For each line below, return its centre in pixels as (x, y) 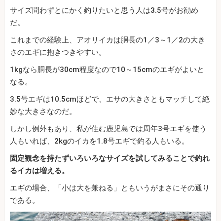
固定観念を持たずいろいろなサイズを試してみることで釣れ (110, 158)
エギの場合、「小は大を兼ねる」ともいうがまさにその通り (110, 188)
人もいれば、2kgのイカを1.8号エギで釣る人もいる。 (99, 141)
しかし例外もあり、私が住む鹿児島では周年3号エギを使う (108, 129)
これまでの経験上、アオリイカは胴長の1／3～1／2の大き (108, 40)
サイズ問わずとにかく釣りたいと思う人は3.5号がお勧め (104, 10)
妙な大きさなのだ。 (43, 111)
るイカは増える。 (39, 170)
